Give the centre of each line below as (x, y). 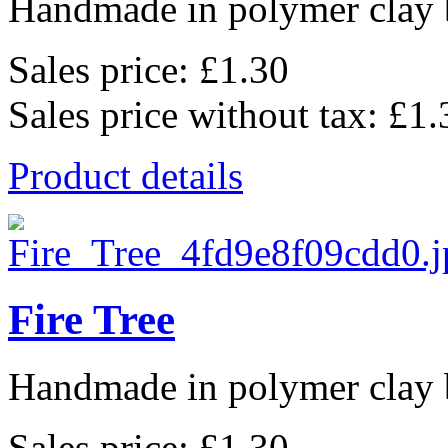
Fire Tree (91, 320)
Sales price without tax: (198, 115)
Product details (125, 176)
